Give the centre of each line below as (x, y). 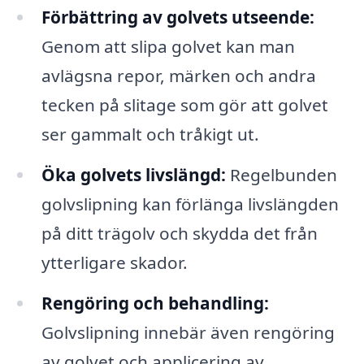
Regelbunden (281, 175)
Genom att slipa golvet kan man (168, 47)
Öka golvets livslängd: (133, 175)
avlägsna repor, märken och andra (178, 76)
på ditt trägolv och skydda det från (179, 234)
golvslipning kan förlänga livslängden (190, 204)
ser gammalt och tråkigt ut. (150, 134)
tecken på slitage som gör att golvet (184, 105)
